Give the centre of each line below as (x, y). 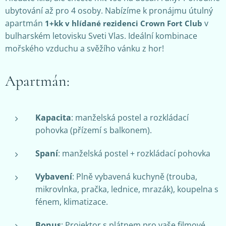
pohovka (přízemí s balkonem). (94, 130)
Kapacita (53, 118)
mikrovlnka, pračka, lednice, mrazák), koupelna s (127, 189)
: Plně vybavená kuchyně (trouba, (135, 177)
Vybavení (54, 177)
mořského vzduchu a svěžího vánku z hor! (84, 48)
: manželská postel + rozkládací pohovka (134, 153)
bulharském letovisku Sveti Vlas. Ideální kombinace (101, 36)
